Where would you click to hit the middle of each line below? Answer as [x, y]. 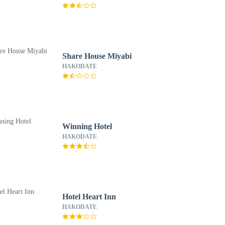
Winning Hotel [87, 126]
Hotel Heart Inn [89, 197]
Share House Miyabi [97, 56]
